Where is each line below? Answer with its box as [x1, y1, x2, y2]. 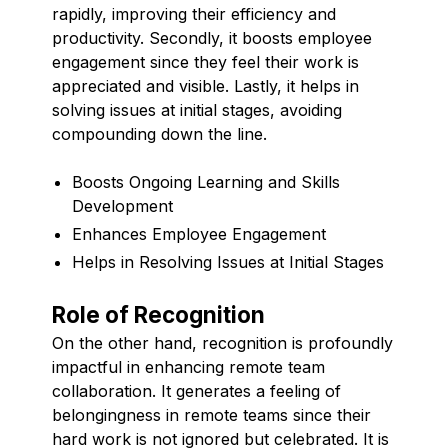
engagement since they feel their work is [52, 51, 359, 72]
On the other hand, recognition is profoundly [52, 332, 393, 353]
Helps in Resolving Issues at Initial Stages [72, 251, 384, 272]
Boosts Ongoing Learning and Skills [72, 171, 340, 192]
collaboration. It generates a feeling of [52, 380, 341, 401]
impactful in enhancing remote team [52, 356, 325, 377]
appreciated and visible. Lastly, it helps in [52, 75, 359, 96]
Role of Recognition [52, 300, 265, 328]
